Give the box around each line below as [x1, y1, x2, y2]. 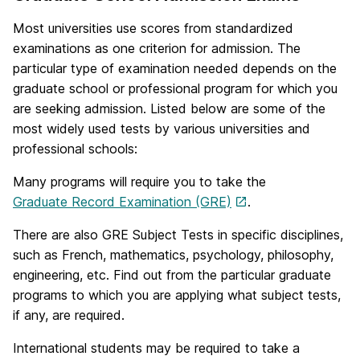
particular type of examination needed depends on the [13, 60, 337, 77]
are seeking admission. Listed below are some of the [13, 100, 325, 117]
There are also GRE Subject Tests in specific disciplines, [13, 227, 343, 243]
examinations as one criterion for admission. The [13, 40, 301, 57]
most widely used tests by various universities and [13, 121, 310, 137]
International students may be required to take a [13, 340, 300, 357]
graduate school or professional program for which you [13, 80, 337, 97]
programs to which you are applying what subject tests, [13, 287, 341, 304]
